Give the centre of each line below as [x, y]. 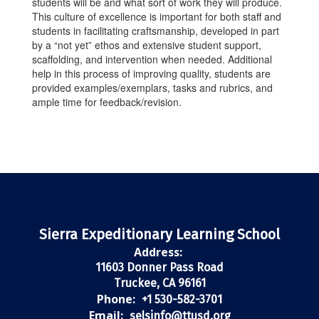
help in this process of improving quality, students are [151, 73]
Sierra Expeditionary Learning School [159, 234]
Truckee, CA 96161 [159, 283]
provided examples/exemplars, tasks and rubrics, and [152, 88]
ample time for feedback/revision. [107, 102]
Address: [158, 252]
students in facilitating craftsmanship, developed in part [156, 31]
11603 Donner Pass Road [159, 267]
